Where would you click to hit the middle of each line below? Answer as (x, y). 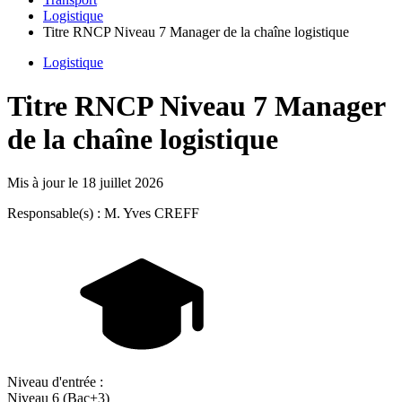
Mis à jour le (44, 183)
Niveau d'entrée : (55, 382)
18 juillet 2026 (122, 183)
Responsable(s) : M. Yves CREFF (103, 214)
